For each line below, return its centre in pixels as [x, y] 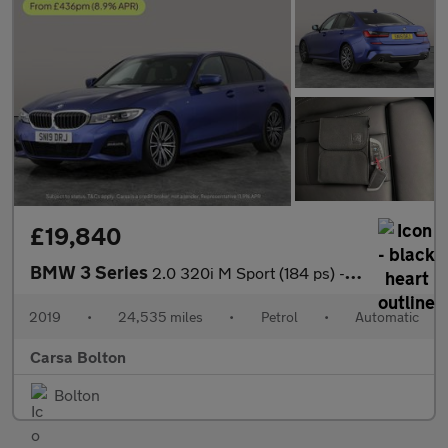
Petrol [279, 316]
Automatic [386, 316]
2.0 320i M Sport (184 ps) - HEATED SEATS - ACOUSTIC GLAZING [248, 272]
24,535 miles [161, 316]
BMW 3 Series [91, 271]
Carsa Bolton [78, 356]
